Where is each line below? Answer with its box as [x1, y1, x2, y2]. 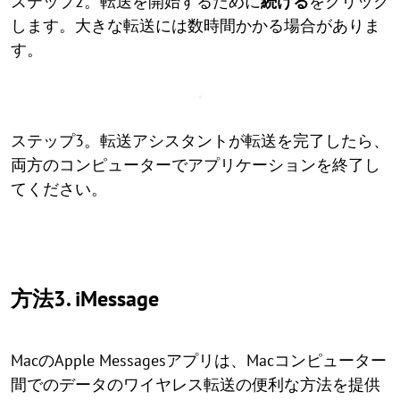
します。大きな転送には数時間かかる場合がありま [11, 15, 380, 36]
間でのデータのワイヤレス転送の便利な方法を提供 [11, 374, 380, 395]
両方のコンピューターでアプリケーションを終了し [11, 154, 380, 175]
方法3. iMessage [11, 285, 159, 312]
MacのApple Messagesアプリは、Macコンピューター [11, 350, 387, 371]
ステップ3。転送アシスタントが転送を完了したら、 [11, 130, 389, 151]
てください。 [11, 179, 107, 199]
